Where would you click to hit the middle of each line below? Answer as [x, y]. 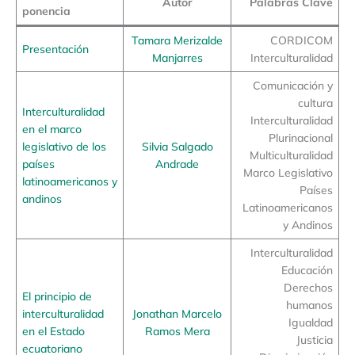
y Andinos [308, 225]
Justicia [315, 340]
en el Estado [53, 331]
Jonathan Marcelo [177, 314]
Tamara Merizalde [177, 40]
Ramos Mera [177, 331]
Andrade [177, 164]
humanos [310, 305]
